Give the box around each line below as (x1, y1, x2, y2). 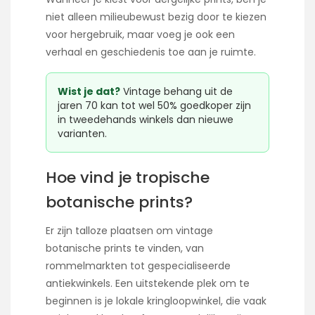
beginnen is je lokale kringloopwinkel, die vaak (46, 293, 266, 308)
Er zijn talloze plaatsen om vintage (46, 223, 213, 238)
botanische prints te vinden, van (46, 240, 204, 255)
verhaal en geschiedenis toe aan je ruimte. (46, 44, 256, 59)
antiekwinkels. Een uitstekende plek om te (46, 276, 250, 290)
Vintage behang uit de (120, 84, 233, 98)
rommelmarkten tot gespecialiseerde (46, 258, 231, 273)
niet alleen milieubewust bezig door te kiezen (46, 9, 266, 24)
